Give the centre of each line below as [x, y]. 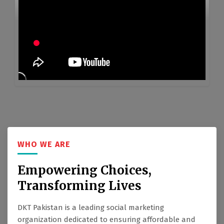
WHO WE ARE [44, 144]
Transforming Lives [79, 186]
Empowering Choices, [84, 170]
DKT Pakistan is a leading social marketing [91, 208]
